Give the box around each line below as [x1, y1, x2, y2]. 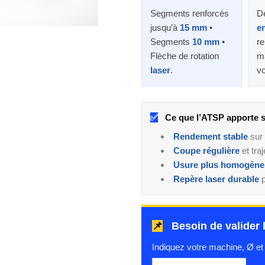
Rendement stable [173, 131, 248, 141]
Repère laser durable [173, 174, 259, 184]
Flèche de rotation [150, 51, 219, 61]
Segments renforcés [150, 8, 229, 18]
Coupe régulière [173, 146, 240, 156]
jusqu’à [150, 22, 180, 33]
